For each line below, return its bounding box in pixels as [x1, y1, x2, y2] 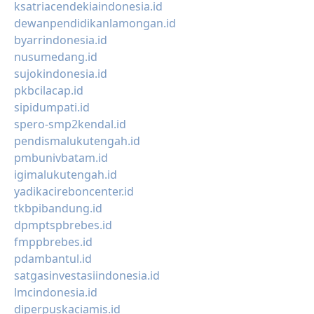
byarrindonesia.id [14, 32, 107, 48]
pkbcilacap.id [14, 83, 83, 98]
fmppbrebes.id [14, 234, 93, 250]
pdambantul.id [14, 251, 92, 266]
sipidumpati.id [14, 100, 90, 115]
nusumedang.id [14, 49, 97, 64]
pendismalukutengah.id [14, 133, 140, 149]
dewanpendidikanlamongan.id [14, 15, 176, 31]
